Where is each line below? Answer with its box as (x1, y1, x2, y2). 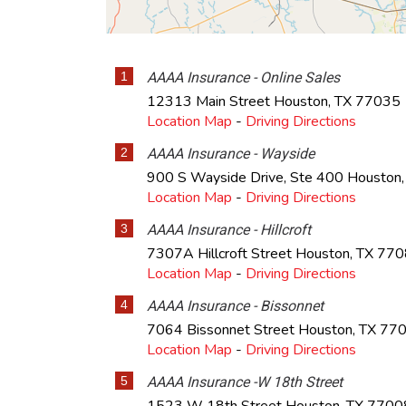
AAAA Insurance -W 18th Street (147, 373, 343, 391)
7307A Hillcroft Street (147, 244, 295, 264)
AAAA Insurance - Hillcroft (147, 221, 311, 238)
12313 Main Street (147, 92, 274, 111)
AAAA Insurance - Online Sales (147, 69, 340, 86)
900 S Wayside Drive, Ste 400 (147, 168, 347, 188)
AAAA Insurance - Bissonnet (147, 297, 324, 314)
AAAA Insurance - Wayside (147, 145, 314, 162)
